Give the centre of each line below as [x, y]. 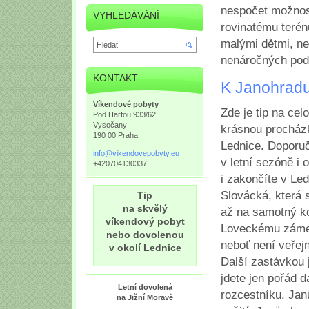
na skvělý [145, 209]
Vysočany [110, 124]
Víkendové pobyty [126, 104]
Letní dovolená [145, 287]
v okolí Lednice [145, 248]
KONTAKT [116, 78]
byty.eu [167, 153]
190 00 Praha [116, 135]
